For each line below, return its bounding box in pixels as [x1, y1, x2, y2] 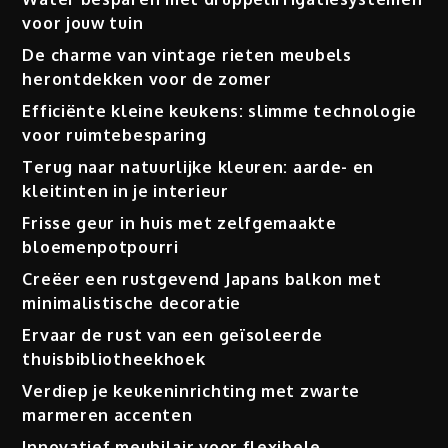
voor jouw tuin [22, 13, 144, 34]
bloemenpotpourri [22, 237, 179, 258]
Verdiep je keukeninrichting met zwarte [22, 381, 361, 402]
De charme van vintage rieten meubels [22, 45, 352, 66]
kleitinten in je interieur [22, 181, 229, 202]
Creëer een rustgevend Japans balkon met [22, 269, 382, 290]
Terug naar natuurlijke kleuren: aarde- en [22, 157, 375, 178]
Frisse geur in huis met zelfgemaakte [22, 213, 337, 234]
